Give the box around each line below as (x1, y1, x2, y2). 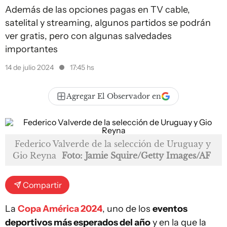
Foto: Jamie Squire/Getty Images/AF (62, 150, 211, 161)
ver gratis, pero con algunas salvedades (5, 30, 172, 42)
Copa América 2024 (18, 203, 102, 214)
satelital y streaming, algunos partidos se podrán (5, 17, 211, 28)
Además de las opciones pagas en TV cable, (5, 4, 190, 15)
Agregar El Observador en (66, 92, 161, 101)
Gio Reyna (13, 150, 56, 161)
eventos (153, 203, 187, 214)
